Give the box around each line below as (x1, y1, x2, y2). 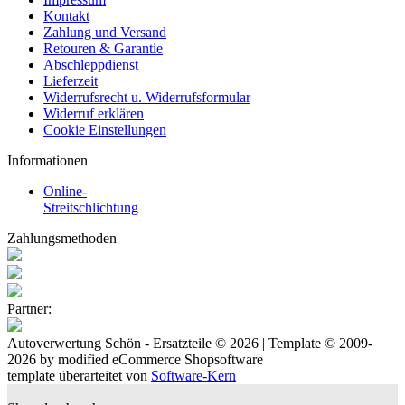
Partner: (7, 301, 52, 316)
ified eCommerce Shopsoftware (83, 352, 263, 367)
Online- (43, 184, 87, 199)
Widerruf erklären (43, 106, 144, 121)
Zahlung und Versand (43, 24, 166, 40)
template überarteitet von (7, 368, 151, 383)
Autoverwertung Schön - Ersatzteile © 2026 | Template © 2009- (7, 335, 372, 351)
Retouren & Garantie (43, 41, 163, 56)
